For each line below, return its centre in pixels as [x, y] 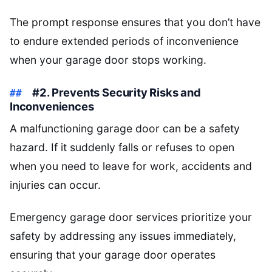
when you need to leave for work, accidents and [131, 166]
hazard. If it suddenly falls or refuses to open [122, 148]
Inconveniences [52, 107]
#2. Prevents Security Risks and [117, 93]
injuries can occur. [55, 185]
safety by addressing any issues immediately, [123, 236]
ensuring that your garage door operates [113, 255]
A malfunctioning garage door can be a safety [125, 129]
